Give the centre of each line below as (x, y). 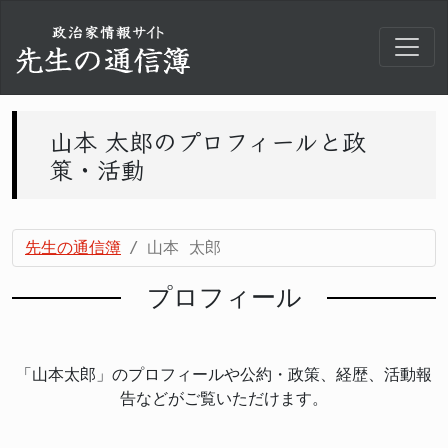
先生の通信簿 (73, 247)
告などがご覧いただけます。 (224, 398)
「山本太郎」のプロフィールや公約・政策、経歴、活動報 (224, 374)
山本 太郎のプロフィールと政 (207, 140)
